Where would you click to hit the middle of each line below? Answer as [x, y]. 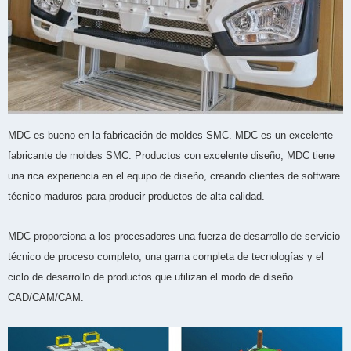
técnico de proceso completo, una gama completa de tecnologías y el [166, 256]
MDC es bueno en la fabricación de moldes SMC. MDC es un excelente [170, 135]
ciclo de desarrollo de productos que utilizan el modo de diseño [150, 277]
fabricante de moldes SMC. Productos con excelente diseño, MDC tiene [171, 155]
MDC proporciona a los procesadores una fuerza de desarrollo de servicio [174, 236]
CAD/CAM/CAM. [46, 297]
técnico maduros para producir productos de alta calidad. [136, 196]
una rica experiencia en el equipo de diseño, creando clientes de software [174, 175]
